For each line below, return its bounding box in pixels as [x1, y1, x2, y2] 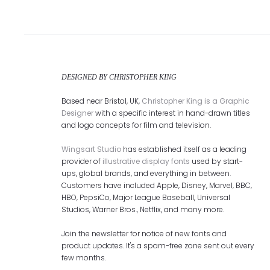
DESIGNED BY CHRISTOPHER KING [61, 73, 177, 81]
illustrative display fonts [102, 156, 190, 166]
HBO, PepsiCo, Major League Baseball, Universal [61, 192, 230, 202]
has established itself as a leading [121, 144, 246, 154]
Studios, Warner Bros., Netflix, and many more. [61, 204, 224, 215]
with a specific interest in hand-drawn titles [93, 108, 250, 118]
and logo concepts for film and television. [61, 120, 211, 130]
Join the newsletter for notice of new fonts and [61, 228, 227, 239]
